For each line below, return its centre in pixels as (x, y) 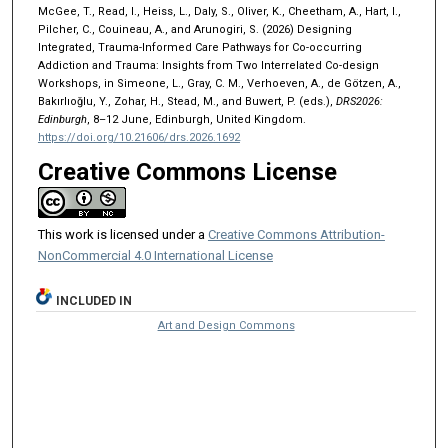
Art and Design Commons (226, 325)
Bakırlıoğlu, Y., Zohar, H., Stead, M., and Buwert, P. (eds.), (186, 101)
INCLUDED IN (94, 300)
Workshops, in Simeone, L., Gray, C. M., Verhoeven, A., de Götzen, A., (219, 83)
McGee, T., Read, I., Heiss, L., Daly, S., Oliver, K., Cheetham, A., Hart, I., (219, 11)
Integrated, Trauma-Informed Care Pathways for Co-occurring (199, 47)
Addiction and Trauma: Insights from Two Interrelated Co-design (208, 65)
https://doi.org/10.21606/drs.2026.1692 (138, 137)
